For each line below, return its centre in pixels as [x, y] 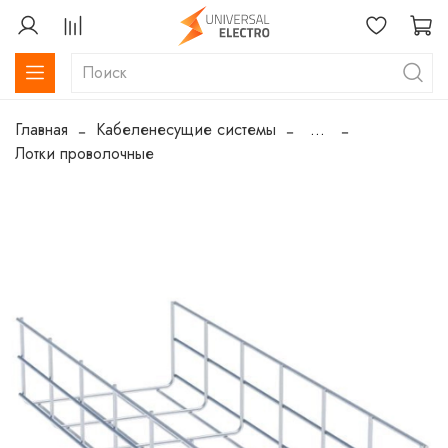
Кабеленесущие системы [186, 130]
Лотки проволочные [84, 154]
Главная [41, 130]
